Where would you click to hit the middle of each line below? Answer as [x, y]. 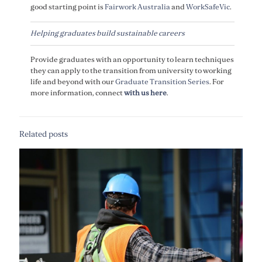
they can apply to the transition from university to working [131, 70]
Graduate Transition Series [162, 82]
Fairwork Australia [137, 7]
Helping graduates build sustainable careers [108, 33]
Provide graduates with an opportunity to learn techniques [132, 59]
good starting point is [67, 7]
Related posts [44, 134]
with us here [145, 93]
